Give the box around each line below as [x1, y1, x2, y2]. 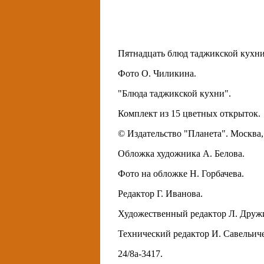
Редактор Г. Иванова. [118, 189, 203, 199]
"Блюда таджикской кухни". [118, 88, 231, 99]
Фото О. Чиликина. [118, 68, 196, 79]
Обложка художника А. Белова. [118, 148, 245, 159]
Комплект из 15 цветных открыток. [118, 108, 260, 119]
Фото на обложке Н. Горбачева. [118, 169, 244, 179]
